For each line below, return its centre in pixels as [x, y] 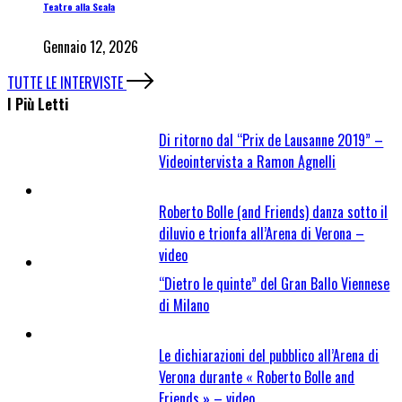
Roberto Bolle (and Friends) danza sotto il [274, 211]
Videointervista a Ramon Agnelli [248, 161]
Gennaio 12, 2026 [91, 46]
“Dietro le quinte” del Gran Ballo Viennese [275, 283]
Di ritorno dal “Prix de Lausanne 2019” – [271, 140]
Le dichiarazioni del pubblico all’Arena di [269, 355]
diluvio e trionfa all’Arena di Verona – [262, 233]
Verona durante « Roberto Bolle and [257, 376]
